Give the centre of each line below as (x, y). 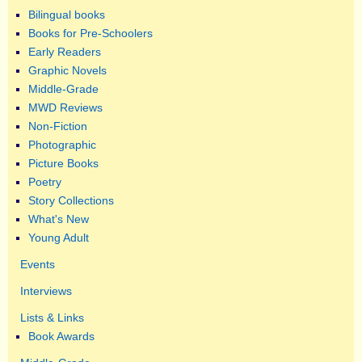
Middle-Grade (63, 89)
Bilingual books (67, 15)
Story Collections (71, 201)
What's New (59, 219)
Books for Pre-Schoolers (90, 34)
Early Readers (65, 52)
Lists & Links (52, 318)
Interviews (46, 291)
